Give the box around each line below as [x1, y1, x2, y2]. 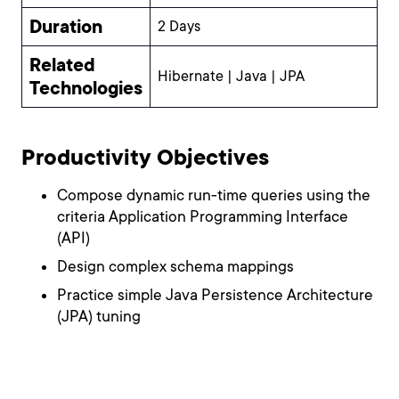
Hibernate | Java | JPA [158, 68, 305, 85]
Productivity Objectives [21, 141, 269, 174]
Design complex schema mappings [57, 257, 294, 276]
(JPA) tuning [57, 307, 141, 326]
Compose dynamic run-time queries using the [57, 186, 370, 205]
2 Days [158, 18, 200, 36]
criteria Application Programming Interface [57, 208, 348, 226]
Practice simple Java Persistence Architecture [57, 286, 373, 305]
